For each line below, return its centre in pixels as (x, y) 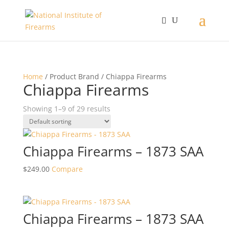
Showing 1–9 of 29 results (66, 109)
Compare (67, 169)
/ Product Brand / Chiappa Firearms (105, 76)
